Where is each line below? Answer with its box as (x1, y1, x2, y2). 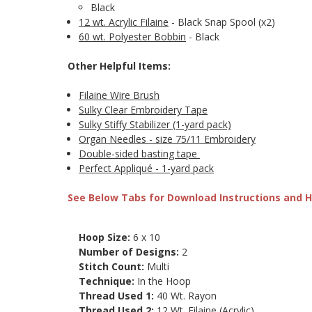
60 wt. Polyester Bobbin (79, 30, 187, 44)
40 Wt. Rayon (157, 289, 217, 303)
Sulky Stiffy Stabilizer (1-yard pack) (79, 118, 232, 132)
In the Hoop (137, 274, 192, 288)
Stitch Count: (79, 260, 148, 274)
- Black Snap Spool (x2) (169, 15, 276, 29)
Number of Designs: (79, 245, 182, 259)
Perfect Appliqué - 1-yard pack (79, 162, 214, 175)
